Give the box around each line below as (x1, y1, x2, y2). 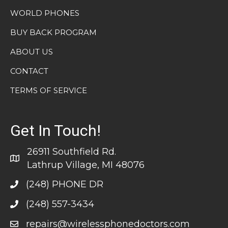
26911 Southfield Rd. (27, 146, 116, 157)
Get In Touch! (10, 121, 101, 139)
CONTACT (10, 66, 48, 76)
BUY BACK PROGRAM (10, 27, 97, 37)
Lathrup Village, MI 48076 (27, 159, 145, 170)
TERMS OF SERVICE (10, 85, 87, 95)
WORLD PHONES (10, 8, 79, 18)
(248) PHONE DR (26, 178, 103, 190)
